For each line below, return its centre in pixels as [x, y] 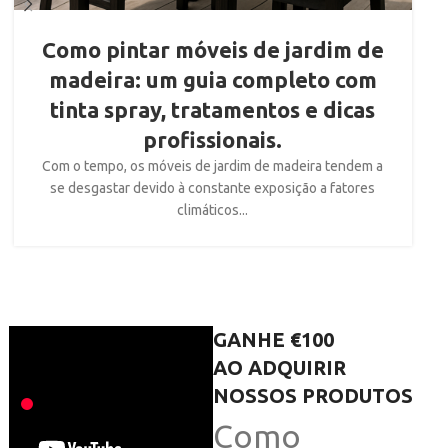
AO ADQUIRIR [279, 368]
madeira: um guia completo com [212, 80]
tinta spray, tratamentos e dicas [213, 110]
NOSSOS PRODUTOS [312, 396]
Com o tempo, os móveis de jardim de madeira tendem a [213, 166]
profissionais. [213, 140]
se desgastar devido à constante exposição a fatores [213, 188]
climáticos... [213, 210]
